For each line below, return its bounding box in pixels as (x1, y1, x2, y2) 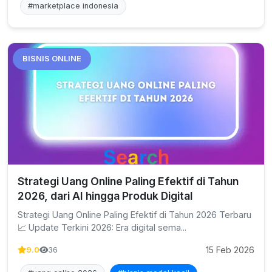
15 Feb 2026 (206, 245, 254, 255)
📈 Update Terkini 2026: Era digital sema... (18, 222, 186, 233)
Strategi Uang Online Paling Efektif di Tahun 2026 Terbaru (18, 209, 251, 220)
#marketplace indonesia (28, 1, 118, 10)
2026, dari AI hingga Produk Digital (18, 189, 192, 202)
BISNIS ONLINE (22, 54, 81, 63)
